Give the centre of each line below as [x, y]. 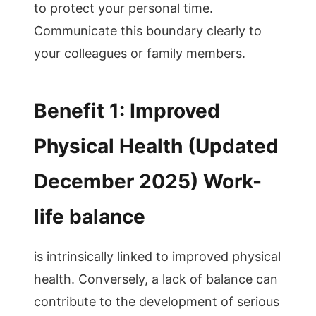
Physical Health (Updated [156, 146]
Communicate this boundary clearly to [148, 31]
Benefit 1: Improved [127, 111]
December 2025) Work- [148, 181]
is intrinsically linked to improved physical [157, 256]
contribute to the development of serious [157, 302]
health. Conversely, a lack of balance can [156, 279]
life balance [90, 217]
